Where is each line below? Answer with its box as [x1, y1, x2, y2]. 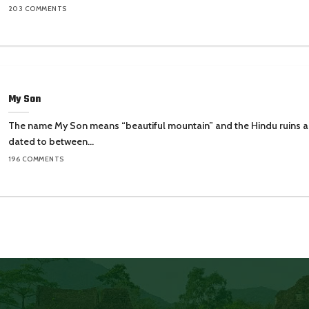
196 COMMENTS [8, 154, 64, 164]
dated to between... [8, 135, 94, 148]
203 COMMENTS [8, 4, 67, 14]
